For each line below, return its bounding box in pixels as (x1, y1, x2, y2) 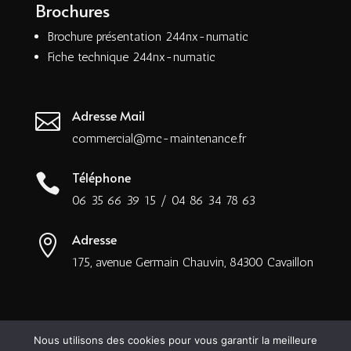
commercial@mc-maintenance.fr (71, 131, 246, 147)
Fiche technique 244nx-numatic (47, 49, 215, 65)
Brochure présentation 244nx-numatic (47, 29, 248, 45)
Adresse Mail (71, 107, 145, 125)
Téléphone (71, 168, 131, 186)
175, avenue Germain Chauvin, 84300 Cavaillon (71, 255, 313, 270)
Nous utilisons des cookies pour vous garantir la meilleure (34, 334, 317, 346)
